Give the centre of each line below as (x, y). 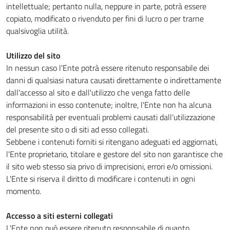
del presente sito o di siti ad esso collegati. (78, 129)
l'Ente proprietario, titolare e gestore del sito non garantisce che (114, 154)
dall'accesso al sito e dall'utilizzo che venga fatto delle (98, 92)
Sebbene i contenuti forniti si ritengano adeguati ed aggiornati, (112, 142)
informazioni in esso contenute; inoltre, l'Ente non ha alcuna (109, 105)
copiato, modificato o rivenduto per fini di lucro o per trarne (105, 18)
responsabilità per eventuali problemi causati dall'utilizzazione (111, 117)
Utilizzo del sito (33, 55)
